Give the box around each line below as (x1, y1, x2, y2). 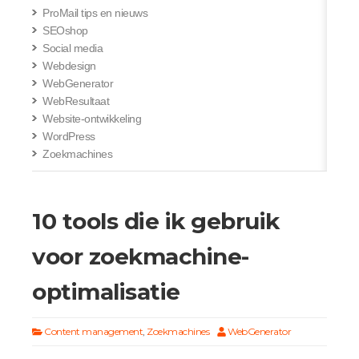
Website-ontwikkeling (42, 112, 141, 125)
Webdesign (42, 59, 96, 72)
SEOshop (42, 24, 88, 37)
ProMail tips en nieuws (42, 6, 147, 19)
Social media (42, 42, 103, 54)
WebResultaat (42, 95, 109, 107)
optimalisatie (32, 278, 180, 305)
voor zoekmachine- (32, 243, 249, 270)
